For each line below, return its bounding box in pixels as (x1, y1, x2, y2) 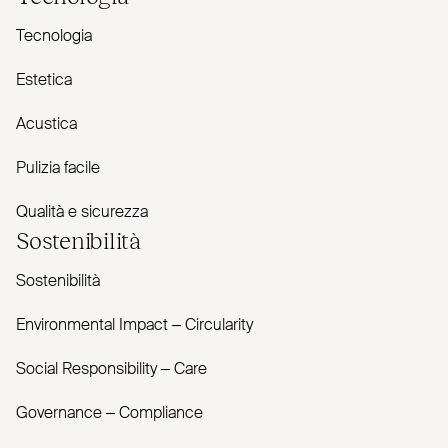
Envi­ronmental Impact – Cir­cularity (16, 317, 253, 334)
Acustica (16, 116, 77, 133)
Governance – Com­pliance (16, 405, 203, 422)
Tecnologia (16, 28, 92, 45)
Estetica (16, 72, 72, 89)
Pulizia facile (16, 160, 100, 177)
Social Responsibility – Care (16, 361, 207, 378)
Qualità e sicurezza (16, 204, 148, 221)
